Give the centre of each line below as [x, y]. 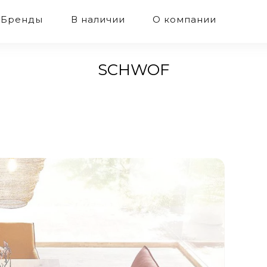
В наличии [98, 19]
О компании [184, 19]
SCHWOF [133, 70]
